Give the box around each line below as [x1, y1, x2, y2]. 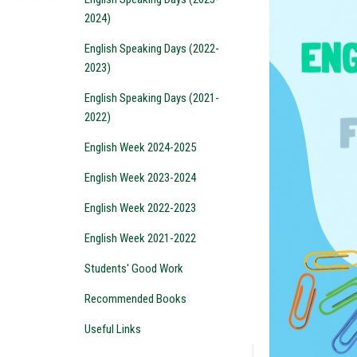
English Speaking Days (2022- [84, 41, 219, 56]
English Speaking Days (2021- [84, 91, 219, 105]
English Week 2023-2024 [84, 171, 196, 185]
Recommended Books [84, 292, 186, 306]
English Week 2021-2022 [84, 231, 196, 245]
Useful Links [84, 322, 141, 336]
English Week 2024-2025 [84, 140, 196, 155]
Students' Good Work [84, 261, 183, 276]
